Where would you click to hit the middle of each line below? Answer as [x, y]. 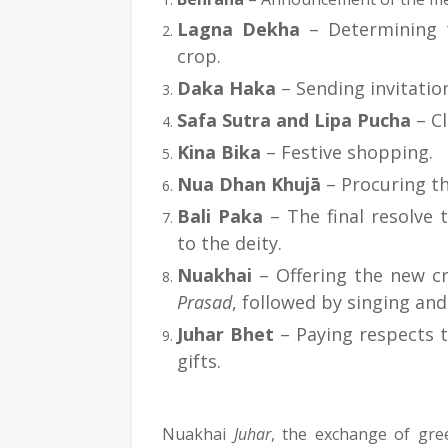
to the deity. [229, 243]
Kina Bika [219, 152]
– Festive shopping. [347, 152]
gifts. [199, 361]
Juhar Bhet [225, 334]
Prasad [204, 302]
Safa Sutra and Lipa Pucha [294, 120]
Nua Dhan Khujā [249, 184]
